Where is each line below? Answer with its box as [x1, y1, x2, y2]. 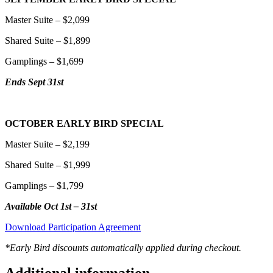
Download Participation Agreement [5, 221, 141, 232]
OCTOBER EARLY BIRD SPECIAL [5, 118, 164, 129]
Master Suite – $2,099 [5, 14, 90, 25]
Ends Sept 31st [5, 76, 63, 87]
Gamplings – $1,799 [5, 180, 83, 191]
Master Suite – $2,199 [5, 138, 90, 149]
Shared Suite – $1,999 [5, 159, 90, 170]
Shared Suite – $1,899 [5, 35, 90, 46]
